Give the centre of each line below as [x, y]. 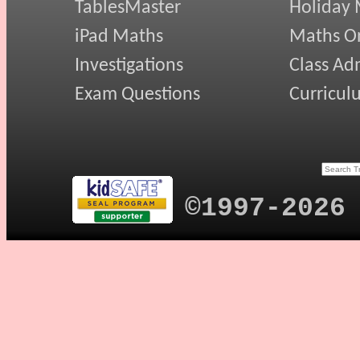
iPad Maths [119, 37]
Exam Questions [137, 94]
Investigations [129, 65]
